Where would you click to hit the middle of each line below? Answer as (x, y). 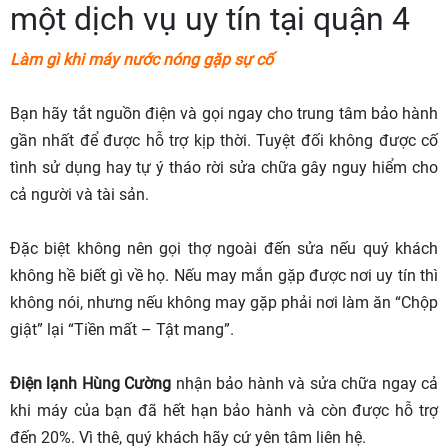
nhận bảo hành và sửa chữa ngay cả (305, 383)
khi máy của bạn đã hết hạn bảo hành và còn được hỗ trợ (224, 410)
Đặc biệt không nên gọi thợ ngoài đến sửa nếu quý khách (224, 248)
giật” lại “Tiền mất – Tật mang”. (122, 329)
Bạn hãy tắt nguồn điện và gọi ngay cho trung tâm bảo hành (224, 113)
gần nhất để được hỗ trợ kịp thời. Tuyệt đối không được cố (224, 140)
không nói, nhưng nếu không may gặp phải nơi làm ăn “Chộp (224, 302)
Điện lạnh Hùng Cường (91, 383)
